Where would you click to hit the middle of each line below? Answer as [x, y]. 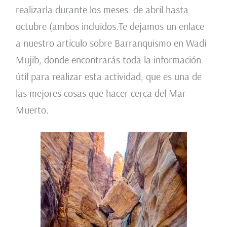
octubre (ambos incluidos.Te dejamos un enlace [110, 26]
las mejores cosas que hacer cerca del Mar [101, 93]
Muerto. [32, 109]
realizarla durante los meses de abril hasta [102, 9]
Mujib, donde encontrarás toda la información [108, 59]
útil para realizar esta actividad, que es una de [108, 76]
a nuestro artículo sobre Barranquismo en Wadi [111, 43]
